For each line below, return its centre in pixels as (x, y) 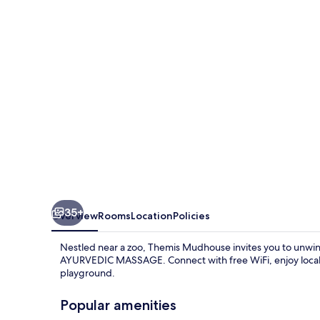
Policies (191, 215)
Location (152, 215)
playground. (87, 272)
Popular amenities (118, 305)
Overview (75, 215)
